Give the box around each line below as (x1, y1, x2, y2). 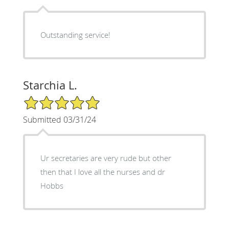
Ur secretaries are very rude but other (40, 152, 171, 163)
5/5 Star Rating (22, 94, 74, 104)
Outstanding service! (40, 29, 110, 40)
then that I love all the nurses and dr (40, 166, 157, 177)
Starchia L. (22, 77, 77, 93)
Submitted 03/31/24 (22, 113, 96, 125)
